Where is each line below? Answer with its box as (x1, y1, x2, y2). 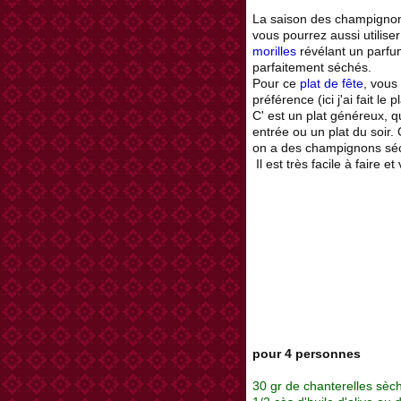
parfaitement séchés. (252, 60, 371, 75)
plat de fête (300, 76, 363, 91)
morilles (252, 44, 296, 59)
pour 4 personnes (252, 346, 361, 362)
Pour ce (252, 76, 300, 91)
